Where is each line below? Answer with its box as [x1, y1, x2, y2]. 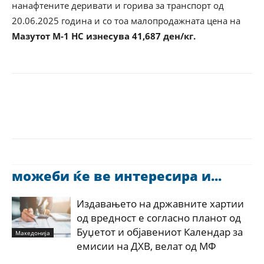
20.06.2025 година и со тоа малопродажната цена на [12, 14, 240, 27]
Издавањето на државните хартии [77, 196, 244, 210]
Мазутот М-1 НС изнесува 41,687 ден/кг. [12, 29, 196, 42]
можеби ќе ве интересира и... [12, 166, 222, 184]
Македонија [15, 228, 50, 237]
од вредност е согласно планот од [77, 210, 241, 225]
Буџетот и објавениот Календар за [77, 225, 243, 239]
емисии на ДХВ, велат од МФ [77, 239, 216, 253]
